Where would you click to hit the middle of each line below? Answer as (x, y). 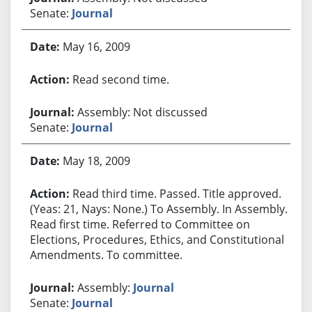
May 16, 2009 (96, 46)
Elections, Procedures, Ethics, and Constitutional (157, 239)
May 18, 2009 (96, 161)
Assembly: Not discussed (142, 112)
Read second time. (120, 79)
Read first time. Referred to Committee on (140, 224)
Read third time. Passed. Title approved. (177, 193)
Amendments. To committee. (106, 255)
